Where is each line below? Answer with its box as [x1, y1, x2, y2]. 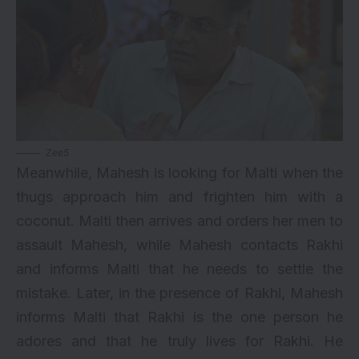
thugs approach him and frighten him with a [16, 188, 343, 205]
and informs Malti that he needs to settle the [16, 260, 343, 277]
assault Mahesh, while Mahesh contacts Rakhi [16, 236, 343, 253]
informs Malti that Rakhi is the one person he [16, 308, 343, 325]
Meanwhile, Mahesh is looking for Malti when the [16, 163, 343, 181]
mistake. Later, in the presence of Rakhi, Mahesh [16, 284, 343, 301]
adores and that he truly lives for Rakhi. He [16, 332, 343, 349]
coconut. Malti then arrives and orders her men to [16, 212, 343, 229]
